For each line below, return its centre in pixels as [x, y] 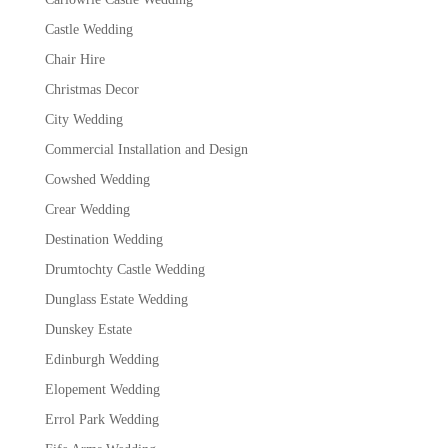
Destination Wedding [103, 239]
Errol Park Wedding [101, 419]
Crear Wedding [87, 209]
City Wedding [83, 119]
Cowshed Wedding [97, 179]
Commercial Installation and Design [146, 149]
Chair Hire [74, 59]
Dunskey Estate [88, 329]
